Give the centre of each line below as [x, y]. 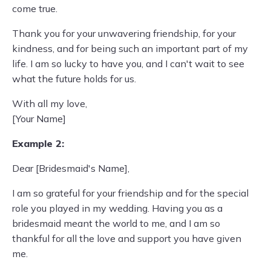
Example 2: [38, 143]
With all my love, [50, 103]
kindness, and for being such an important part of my [130, 48]
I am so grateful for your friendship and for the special [130, 193]
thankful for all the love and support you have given [127, 238]
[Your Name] [39, 119]
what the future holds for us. [74, 79]
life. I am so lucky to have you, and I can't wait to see [128, 64]
